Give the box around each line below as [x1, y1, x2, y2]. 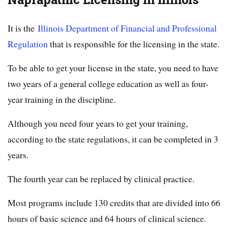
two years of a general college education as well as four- [8, 77, 209, 90]
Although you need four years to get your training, [8, 117, 188, 130]
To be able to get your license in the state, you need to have [8, 62, 218, 74]
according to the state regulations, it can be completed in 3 [8, 133, 218, 146]
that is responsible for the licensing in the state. [48, 38, 219, 50]
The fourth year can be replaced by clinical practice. [8, 173, 194, 185]
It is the [8, 22, 38, 35]
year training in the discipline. [8, 93, 116, 106]
